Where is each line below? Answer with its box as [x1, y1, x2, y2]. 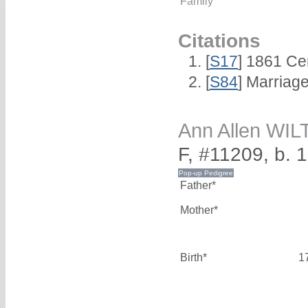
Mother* [180, 203, 218, 216]
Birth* [180, 251, 207, 263]
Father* [180, 179, 216, 191]
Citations [178, 29, 261, 52]
